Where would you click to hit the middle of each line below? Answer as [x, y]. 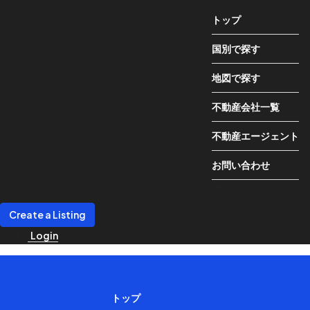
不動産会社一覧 [246, 107]
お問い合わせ [241, 165]
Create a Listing [47, 215]
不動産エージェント [255, 136]
